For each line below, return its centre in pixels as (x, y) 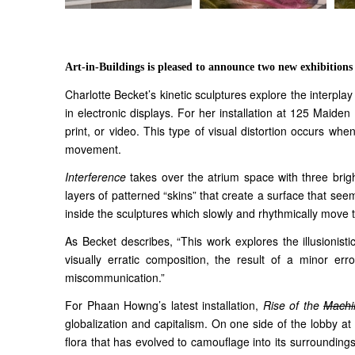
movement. (93, 149)
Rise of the (293, 305)
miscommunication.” (115, 278)
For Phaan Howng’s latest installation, (164, 305)
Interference (95, 177)
